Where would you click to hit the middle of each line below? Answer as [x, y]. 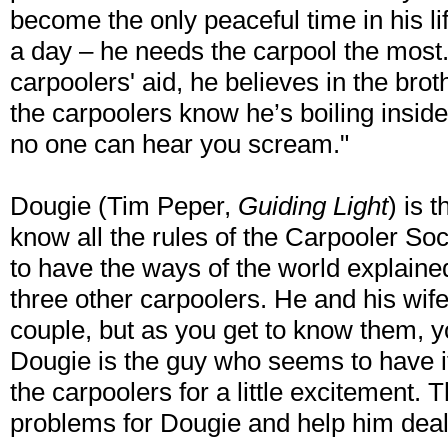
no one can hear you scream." [179, 144]
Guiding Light [313, 206]
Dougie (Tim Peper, [124, 206]
